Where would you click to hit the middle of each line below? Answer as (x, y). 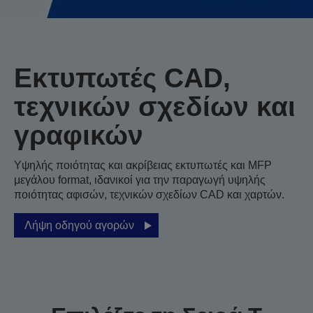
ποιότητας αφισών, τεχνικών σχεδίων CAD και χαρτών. (149, 195)
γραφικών (79, 135)
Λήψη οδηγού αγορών (79, 225)
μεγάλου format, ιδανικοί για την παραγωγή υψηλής (140, 180)
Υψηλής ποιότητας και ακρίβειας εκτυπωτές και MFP (143, 165)
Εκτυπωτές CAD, (122, 78)
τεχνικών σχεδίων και (155, 107)
